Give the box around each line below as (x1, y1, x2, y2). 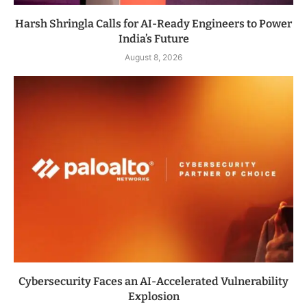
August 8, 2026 (125, 52, 182, 63)
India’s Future (118, 32, 189, 46)
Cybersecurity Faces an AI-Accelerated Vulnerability (19, 275, 288, 288)
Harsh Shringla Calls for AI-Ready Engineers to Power (15, 17, 292, 31)
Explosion (127, 290, 180, 304)
